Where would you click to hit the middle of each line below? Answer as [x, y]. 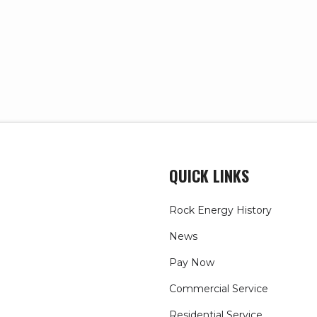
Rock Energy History [220, 210]
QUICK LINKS [209, 175]
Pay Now [192, 262]
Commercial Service [219, 288]
